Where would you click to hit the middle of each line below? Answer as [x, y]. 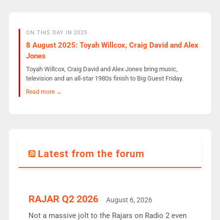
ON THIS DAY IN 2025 [56, 32]
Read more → [44, 91]
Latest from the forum [91, 153]
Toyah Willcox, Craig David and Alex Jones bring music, [102, 69]
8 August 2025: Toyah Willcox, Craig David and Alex [112, 45]
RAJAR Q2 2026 [63, 199]
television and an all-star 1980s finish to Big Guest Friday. [104, 79]
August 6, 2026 [129, 200]
